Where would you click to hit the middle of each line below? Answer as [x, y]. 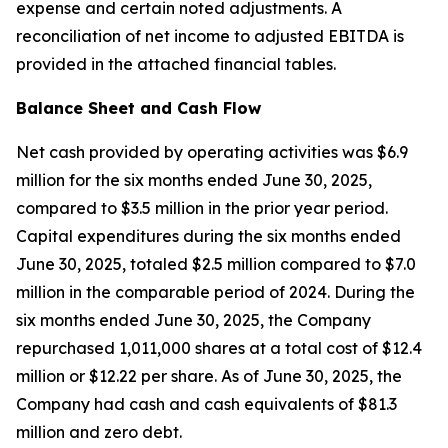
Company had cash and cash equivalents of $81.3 [206, 404]
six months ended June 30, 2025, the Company [193, 320]
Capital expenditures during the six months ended [208, 236]
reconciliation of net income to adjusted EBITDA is [210, 36]
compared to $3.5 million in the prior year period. [202, 208]
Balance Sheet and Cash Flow [138, 108]
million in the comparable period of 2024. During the [215, 292]
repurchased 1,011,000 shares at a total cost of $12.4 [219, 348]
